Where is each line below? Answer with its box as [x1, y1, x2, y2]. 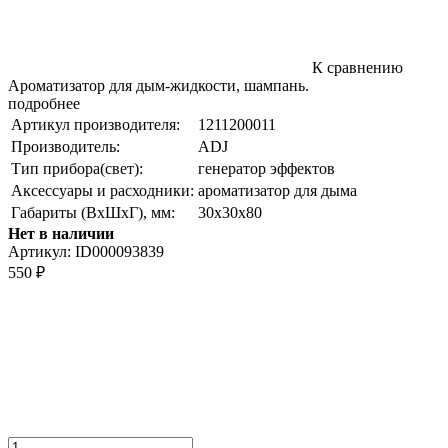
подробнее [8, 94, 80, 112]
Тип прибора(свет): [11, 159, 143, 177]
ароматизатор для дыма [198, 181, 357, 199]
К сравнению [308, 58, 403, 76]
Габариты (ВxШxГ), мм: [11, 203, 175, 221]
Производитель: [11, 137, 120, 155]
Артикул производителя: [11, 115, 180, 133]
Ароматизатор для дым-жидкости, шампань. [8, 76, 309, 94]
